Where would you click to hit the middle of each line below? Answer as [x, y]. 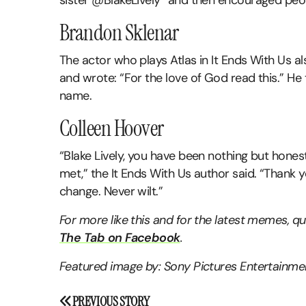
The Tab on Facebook [120, 238]
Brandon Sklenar [119, 33]
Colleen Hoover [112, 129]
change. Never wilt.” [111, 192]
